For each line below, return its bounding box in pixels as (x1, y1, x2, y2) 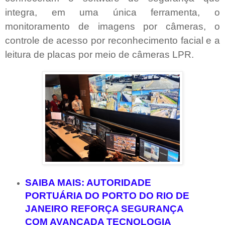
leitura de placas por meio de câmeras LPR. (5, 49, 194, 60)
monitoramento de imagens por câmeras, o (5, 21, 220, 32)
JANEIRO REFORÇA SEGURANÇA (25, 203, 183, 214)
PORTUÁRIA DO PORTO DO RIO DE (25, 190, 189, 201)
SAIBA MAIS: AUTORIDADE (25, 177, 151, 188)
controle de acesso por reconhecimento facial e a (5, 35, 220, 46)
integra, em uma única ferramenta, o (5, 7, 220, 18)
